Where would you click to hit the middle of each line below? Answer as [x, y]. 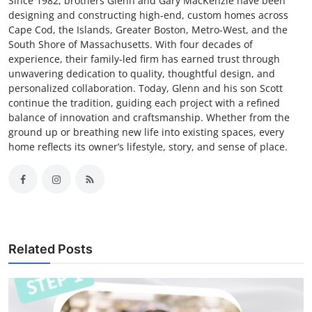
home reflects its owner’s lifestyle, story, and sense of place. [148, 147]
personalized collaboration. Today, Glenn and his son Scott [146, 88]
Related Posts [50, 249]
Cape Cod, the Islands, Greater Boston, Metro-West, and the [148, 30]
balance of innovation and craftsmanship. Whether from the [149, 118]
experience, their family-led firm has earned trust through [144, 59]
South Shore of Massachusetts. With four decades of [131, 45]
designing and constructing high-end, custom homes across [148, 15]
